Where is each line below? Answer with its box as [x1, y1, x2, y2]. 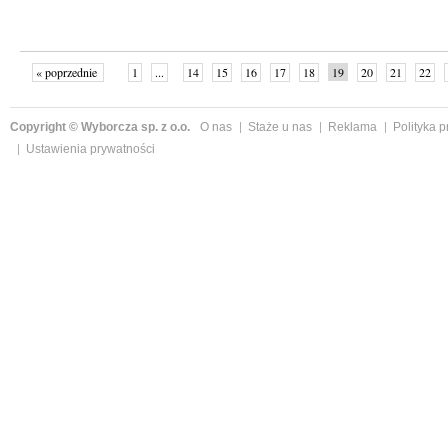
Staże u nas [248, 120, 312, 134]
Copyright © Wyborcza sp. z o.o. [10, 120, 190, 134]
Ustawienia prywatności [26, 142, 155, 156]
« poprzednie [35, 64, 100, 80]
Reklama [328, 120, 377, 134]
